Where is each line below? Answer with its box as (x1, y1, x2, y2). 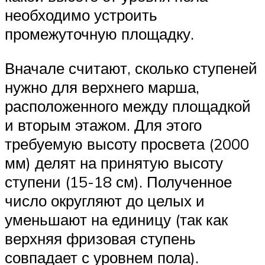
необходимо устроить (5, 5, 157, 25)
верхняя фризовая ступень (5, 228, 196, 248)
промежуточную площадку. (5, 24, 194, 44)
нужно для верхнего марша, (5, 77, 199, 96)
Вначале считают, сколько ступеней (5, 58, 257, 77)
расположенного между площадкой (5, 96, 251, 115)
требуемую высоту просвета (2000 (5, 134, 249, 153)
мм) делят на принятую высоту (5, 153, 223, 172)
